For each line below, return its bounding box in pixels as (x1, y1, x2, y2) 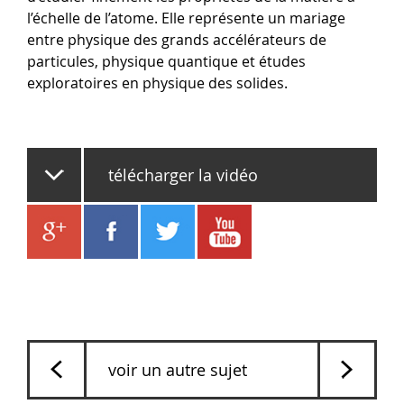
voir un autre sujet (108, 359, 247, 381)
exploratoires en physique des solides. (27, 73, 288, 94)
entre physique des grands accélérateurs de (27, 30, 326, 50)
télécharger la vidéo (108, 164, 258, 187)
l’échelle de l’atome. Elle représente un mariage (27, 8, 345, 29)
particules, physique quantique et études (27, 51, 306, 72)
